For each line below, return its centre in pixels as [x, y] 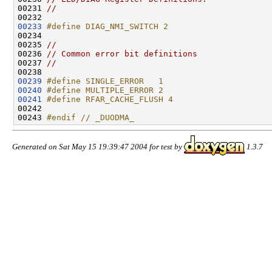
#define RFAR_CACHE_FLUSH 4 [110, 99]
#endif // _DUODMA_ [90, 117]
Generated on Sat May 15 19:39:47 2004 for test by [98, 146]
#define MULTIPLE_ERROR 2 [105, 90]
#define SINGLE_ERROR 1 [105, 81]
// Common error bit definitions [122, 53]
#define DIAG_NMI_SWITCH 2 [107, 26]
